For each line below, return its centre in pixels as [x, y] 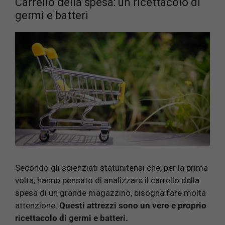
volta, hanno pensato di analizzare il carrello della [107, 181]
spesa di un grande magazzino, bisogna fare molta [110, 193]
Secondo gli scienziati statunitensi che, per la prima [111, 168]
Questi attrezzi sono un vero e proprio [132, 206]
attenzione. [36, 206]
